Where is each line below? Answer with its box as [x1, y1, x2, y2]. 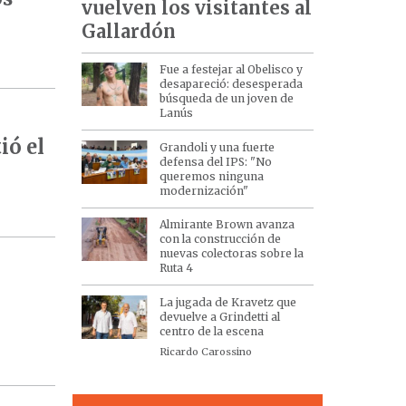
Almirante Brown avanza [159, 217, 295, 232]
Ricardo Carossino [159, 344, 253, 358]
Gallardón [82, 19, 177, 43]
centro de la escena [159, 324, 265, 338]
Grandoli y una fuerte [159, 140, 275, 154]
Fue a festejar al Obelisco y [159, 63, 304, 77]
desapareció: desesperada [159, 77, 304, 92]
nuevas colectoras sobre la [159, 246, 304, 261]
